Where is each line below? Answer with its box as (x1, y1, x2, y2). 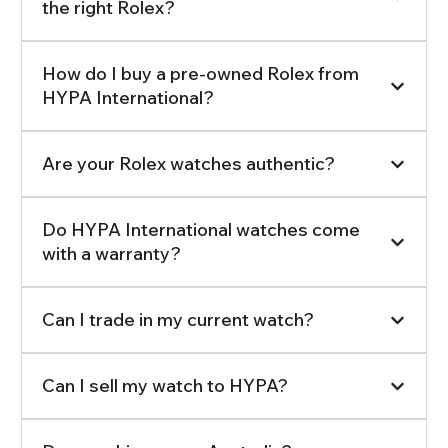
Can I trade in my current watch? (41, 308, 314, 332)
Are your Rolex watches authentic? (41, 152, 335, 176)
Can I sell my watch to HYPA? (41, 374, 288, 398)
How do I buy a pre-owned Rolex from (41, 62, 359, 86)
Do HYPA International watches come (41, 218, 360, 242)
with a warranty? (41, 242, 181, 266)
